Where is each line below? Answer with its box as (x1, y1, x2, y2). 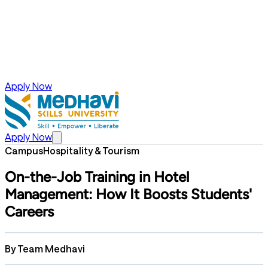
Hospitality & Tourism (43, 145, 139, 156)
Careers (5, 202, 54, 220)
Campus (5, 145, 43, 156)
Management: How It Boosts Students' (5, 185, 252, 203)
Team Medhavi (17, 242, 85, 254)
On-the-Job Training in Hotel (5, 167, 189, 185)
